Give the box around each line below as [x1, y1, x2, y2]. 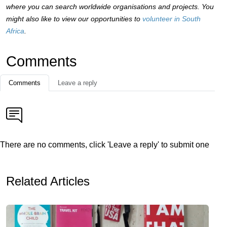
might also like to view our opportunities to [6, 15, 142, 23]
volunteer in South [142, 15, 201, 23]
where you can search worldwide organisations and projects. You [6, 3, 214, 11]
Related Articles [6, 174, 90, 188]
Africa [6, 27, 24, 35]
